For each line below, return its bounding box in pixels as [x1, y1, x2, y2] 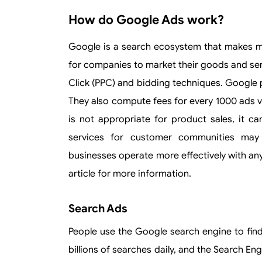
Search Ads [68, 202, 127, 215]
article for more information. [68, 168, 191, 180]
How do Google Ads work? [68, 12, 224, 27]
